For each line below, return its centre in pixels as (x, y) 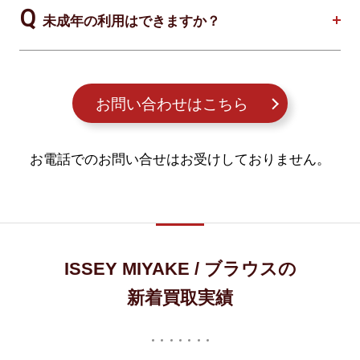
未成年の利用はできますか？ (131, 22)
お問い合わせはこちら (172, 104)
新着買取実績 (180, 299)
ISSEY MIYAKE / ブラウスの (180, 270)
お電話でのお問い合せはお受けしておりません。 (180, 160)
